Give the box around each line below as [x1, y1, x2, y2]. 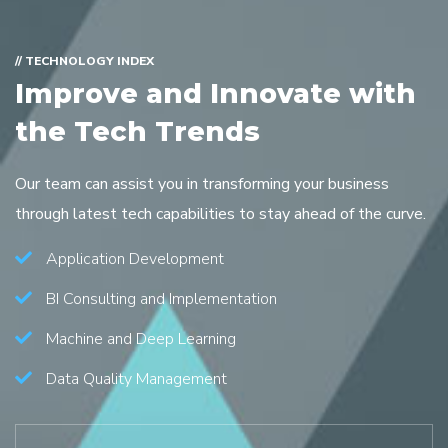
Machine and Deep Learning [46, 328, 237, 351]
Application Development [46, 248, 225, 271]
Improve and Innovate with [15, 77, 416, 111]
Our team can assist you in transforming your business [15, 173, 389, 196]
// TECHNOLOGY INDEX [15, 53, 154, 70]
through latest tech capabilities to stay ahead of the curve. [15, 203, 426, 226]
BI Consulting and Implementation [46, 288, 278, 311]
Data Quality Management [46, 368, 228, 391]
